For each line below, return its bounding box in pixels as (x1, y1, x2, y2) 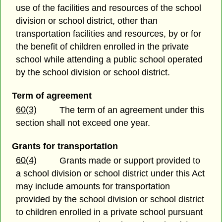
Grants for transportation (11, 141, 118, 152)
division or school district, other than (16, 15, 158, 26)
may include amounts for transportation (16, 181, 170, 192)
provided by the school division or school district (16, 194, 205, 205)
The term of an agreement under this (59, 105, 205, 115)
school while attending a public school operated (16, 54, 203, 64)
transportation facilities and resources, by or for (16, 28, 202, 39)
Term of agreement (11, 91, 92, 101)
